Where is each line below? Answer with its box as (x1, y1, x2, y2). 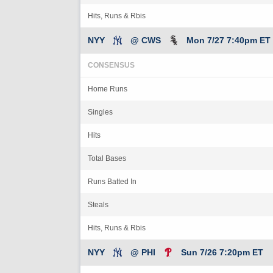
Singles (88, 107, 113, 116)
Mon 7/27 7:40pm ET (186, 35, 271, 45)
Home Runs (88, 84, 127, 93)
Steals (88, 200, 108, 209)
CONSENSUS (88, 60, 135, 69)
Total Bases (88, 154, 126, 163)
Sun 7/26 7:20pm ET (181, 247, 263, 257)
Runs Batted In (88, 177, 136, 186)
